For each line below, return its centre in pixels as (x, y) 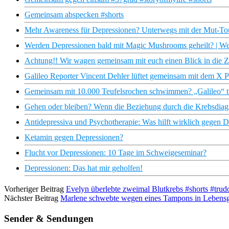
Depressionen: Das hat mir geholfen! (84, 168)
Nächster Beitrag (31, 198)
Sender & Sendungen (49, 218)
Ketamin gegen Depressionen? (74, 138)
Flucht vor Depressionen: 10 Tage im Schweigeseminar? (116, 153)
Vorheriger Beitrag (34, 189)
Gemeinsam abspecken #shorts (74, 15)
